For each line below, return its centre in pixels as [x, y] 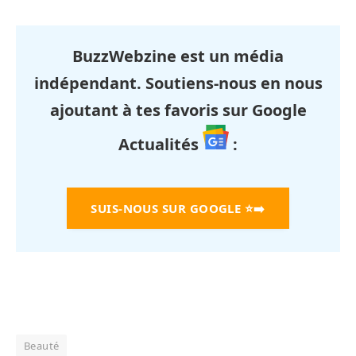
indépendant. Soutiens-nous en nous [178, 83]
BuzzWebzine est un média [178, 56]
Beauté [42, 346]
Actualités [161, 145]
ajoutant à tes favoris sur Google [178, 110]
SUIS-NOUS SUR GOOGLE [166, 209]
